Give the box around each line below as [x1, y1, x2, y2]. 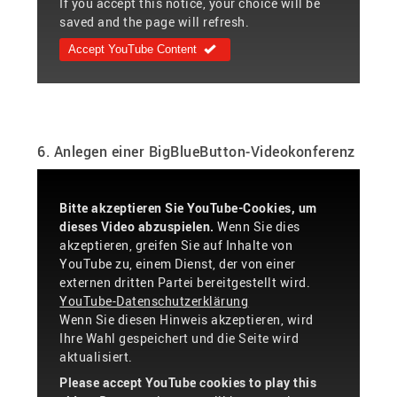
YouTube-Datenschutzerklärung [59, 292, 249, 309]
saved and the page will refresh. [59, 13, 250, 31]
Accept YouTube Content [68, 43, 198, 57]
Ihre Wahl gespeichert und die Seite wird [59, 329, 300, 346]
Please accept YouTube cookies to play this [59, 373, 317, 391]
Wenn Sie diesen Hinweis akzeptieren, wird [59, 310, 314, 328]
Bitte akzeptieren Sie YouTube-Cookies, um [59, 198, 317, 216]
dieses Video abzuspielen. [59, 217, 214, 235]
